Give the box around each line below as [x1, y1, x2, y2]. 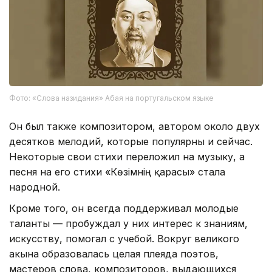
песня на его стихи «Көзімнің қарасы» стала [9, 165, 225, 178]
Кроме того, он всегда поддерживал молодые [9, 202, 239, 214]
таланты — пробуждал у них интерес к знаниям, [9, 217, 248, 229]
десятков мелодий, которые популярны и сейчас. [9, 135, 253, 148]
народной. [9, 180, 60, 193]
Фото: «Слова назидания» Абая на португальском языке [9, 93, 214, 103]
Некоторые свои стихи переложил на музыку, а [9, 150, 245, 163]
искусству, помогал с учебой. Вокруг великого [9, 232, 239, 245]
